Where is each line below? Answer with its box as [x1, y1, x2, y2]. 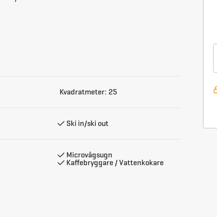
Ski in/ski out [66, 119, 108, 128]
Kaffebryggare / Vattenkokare [66, 158, 164, 167]
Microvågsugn [66, 150, 112, 159]
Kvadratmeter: [60, 87, 107, 96]
